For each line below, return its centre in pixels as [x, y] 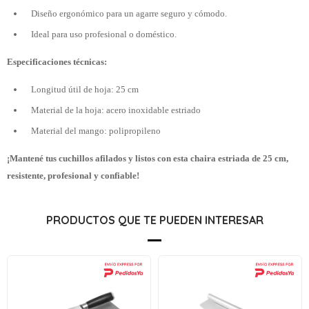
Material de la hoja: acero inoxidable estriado [116, 110]
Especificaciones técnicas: [57, 62]
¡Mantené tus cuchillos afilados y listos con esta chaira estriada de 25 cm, [148, 158]
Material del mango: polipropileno [96, 131]
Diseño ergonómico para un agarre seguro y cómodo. [129, 13]
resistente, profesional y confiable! [73, 176]
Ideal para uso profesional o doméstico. [104, 34]
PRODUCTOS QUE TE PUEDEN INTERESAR [154, 220]
